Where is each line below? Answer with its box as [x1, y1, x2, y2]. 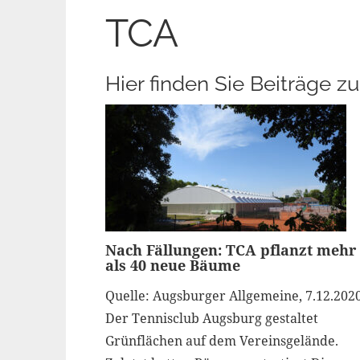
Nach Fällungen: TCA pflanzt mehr [104, 240, 356, 260]
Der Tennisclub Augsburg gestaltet [104, 309, 318, 327]
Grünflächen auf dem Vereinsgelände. [104, 332, 338, 350]
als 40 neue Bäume [104, 256, 240, 275]
